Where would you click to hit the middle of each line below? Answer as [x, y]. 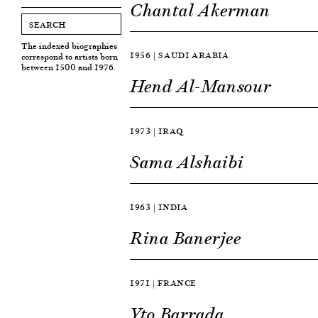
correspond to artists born [70, 56]
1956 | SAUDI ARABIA [180, 55]
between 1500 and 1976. [68, 67]
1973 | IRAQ [157, 131]
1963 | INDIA [159, 207]
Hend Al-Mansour [201, 87]
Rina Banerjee [186, 238]
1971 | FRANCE [164, 283]
